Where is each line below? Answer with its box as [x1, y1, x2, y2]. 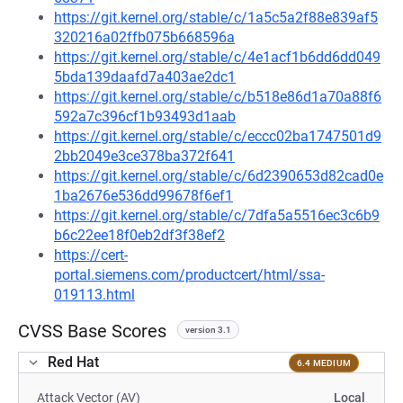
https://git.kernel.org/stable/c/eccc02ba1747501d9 [54, 128, 381, 145]
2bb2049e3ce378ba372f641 [54, 148, 235, 165]
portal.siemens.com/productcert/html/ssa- [54, 266, 325, 283]
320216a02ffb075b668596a [54, 29, 235, 46]
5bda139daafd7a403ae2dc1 [54, 68, 236, 85]
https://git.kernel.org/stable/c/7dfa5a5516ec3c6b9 [54, 207, 380, 224]
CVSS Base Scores [18, 320, 166, 342]
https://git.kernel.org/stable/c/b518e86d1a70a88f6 [54, 88, 381, 105]
